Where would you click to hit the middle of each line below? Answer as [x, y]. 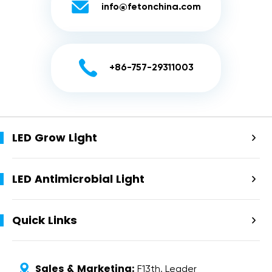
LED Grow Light [55, 138]
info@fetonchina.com [151, 8]
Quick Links [45, 220]
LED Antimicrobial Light [78, 179]
